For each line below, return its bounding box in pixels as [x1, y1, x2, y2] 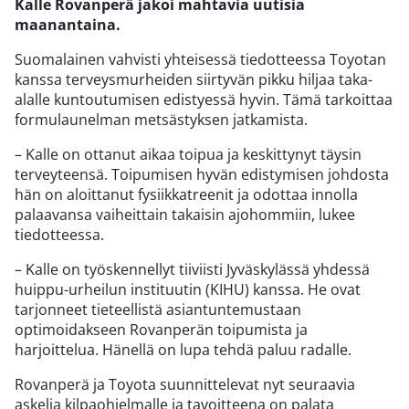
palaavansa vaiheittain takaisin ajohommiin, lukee [15, 204, 355, 225]
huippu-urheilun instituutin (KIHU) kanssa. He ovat [15, 278, 361, 299]
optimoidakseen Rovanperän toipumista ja [15, 319, 308, 340]
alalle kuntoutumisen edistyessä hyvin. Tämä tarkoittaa [15, 89, 393, 110]
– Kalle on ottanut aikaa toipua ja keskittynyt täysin [15, 143, 362, 164]
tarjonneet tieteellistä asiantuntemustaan [15, 299, 301, 320]
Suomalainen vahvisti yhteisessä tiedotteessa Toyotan [15, 48, 386, 69]
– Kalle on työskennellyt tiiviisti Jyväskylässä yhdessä [15, 258, 370, 279]
